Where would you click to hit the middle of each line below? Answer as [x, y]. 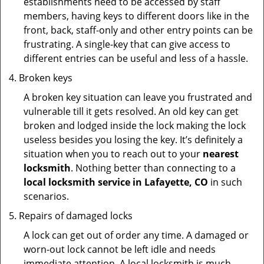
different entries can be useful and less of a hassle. [136, 58]
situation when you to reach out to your [113, 154]
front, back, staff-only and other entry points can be [138, 30]
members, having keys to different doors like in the [136, 16]
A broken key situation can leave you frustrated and [138, 97]
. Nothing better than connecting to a [153, 168]
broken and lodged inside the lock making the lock [135, 126]
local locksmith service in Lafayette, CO [116, 182]
